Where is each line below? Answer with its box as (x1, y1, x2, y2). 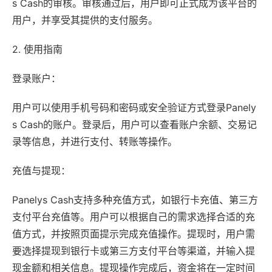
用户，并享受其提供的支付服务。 (12, 14, 158, 27)
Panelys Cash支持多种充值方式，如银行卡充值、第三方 (12, 194, 258, 206)
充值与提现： (12, 165, 70, 177)
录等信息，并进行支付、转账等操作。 (12, 135, 177, 148)
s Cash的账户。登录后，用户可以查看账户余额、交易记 (12, 118, 257, 131)
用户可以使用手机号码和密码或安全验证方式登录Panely (12, 101, 256, 114)
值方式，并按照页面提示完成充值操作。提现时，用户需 (12, 228, 255, 240)
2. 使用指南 (12, 43, 63, 56)
